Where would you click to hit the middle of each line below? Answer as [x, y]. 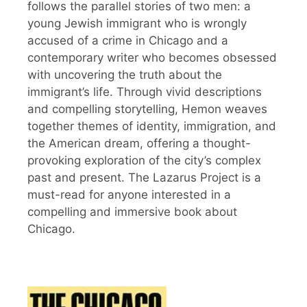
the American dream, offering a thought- [139, 143]
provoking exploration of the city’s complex [144, 160]
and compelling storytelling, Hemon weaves [147, 109]
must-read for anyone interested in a [129, 194]
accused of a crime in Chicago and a [128, 40]
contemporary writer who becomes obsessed [152, 57]
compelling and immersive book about [132, 211]
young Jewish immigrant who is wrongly [137, 23]
